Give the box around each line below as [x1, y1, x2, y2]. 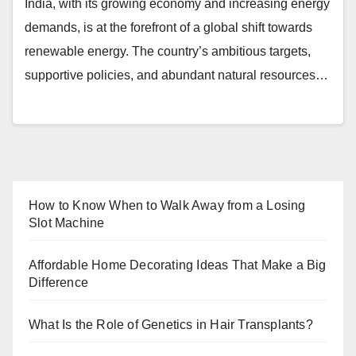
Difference [29, 275, 88, 289]
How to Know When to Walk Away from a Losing [29, 198, 306, 212]
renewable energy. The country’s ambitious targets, [25, 44, 311, 59]
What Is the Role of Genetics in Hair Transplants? [29, 317, 313, 331]
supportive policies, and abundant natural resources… [25, 68, 328, 83]
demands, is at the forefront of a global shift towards [25, 21, 312, 35]
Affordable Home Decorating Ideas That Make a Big [29, 257, 327, 272]
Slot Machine [29, 215, 105, 230]
